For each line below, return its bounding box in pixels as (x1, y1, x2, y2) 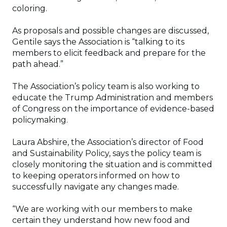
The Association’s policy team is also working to (12, 81, 200, 91)
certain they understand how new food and (12, 215, 190, 225)
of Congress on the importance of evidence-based (12, 103, 214, 113)
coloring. (12, 3, 49, 13)
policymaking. (12, 115, 70, 125)
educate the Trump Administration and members (12, 92, 213, 102)
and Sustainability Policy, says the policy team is (12, 148, 201, 158)
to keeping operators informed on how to (12, 170, 180, 180)
